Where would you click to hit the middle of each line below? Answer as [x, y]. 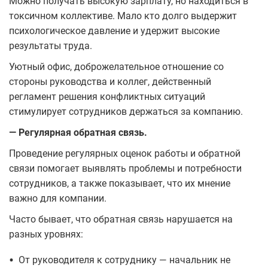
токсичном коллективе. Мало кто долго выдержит [123, 16]
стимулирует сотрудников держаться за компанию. [126, 111]
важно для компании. [58, 198]
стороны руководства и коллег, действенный [110, 81]
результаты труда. [52, 45]
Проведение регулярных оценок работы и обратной [125, 153]
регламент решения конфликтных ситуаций [107, 96]
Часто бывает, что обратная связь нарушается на [121, 219]
